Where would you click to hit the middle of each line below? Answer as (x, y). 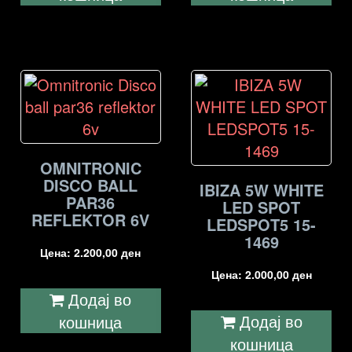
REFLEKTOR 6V (91, 219)
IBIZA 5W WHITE (261, 189)
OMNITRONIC (90, 167)
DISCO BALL (91, 185)
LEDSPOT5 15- (262, 224)
